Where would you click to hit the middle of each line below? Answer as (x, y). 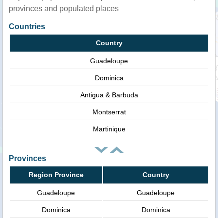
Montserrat (109, 112)
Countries (27, 26)
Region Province (56, 175)
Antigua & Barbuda (109, 95)
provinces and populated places (64, 8)
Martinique (109, 129)
